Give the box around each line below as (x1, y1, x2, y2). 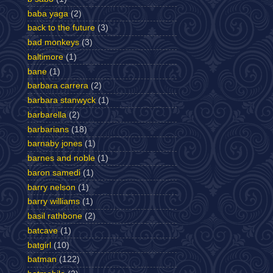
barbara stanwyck (27, 96, 96, 105)
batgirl (27, 240, 51, 250)
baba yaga (27, 9, 68, 18)
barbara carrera (27, 81, 88, 91)
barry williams (27, 197, 80, 207)
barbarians (27, 124, 69, 134)
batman (27, 255, 57, 264)
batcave (27, 225, 58, 235)
